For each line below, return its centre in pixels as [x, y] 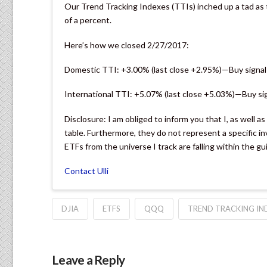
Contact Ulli [86, 171]
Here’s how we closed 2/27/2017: [127, 45]
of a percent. [88, 20]
